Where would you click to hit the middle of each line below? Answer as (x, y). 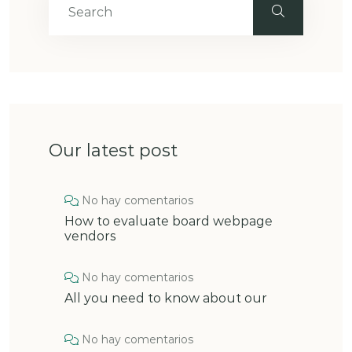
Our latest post (113, 150)
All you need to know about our (166, 298)
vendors (90, 236)
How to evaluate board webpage (169, 221)
